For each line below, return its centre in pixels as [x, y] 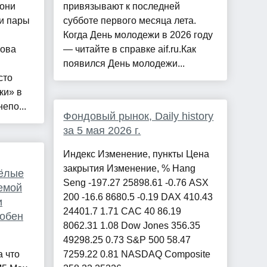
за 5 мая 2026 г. [102, 131]
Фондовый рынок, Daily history [139, 117]
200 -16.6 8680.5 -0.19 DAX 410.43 [138, 197]
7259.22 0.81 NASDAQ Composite [137, 254]
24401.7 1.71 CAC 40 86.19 [122, 212]
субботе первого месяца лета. [130, 21]
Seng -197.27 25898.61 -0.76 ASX [136, 183]
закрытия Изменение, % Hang [130, 169]
